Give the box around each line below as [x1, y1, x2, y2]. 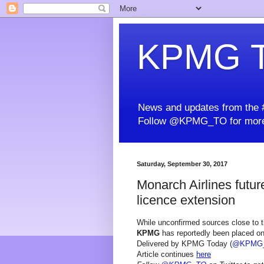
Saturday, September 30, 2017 [137, 160, 227, 168]
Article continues [137, 250, 196, 259]
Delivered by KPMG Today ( [137, 239, 232, 249]
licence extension [137, 192, 235, 207]
